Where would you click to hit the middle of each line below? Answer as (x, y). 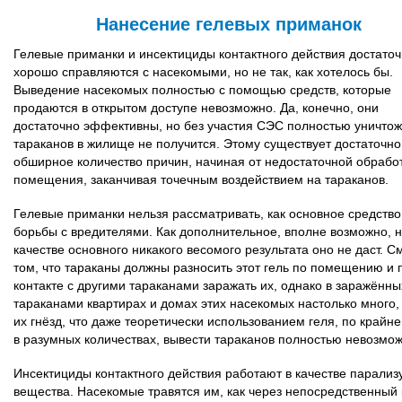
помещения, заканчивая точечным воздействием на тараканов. (201, 179)
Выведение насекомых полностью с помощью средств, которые (202, 90)
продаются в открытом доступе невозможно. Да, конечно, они (196, 108)
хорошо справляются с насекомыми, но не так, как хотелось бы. (203, 72)
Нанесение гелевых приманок (229, 24)
